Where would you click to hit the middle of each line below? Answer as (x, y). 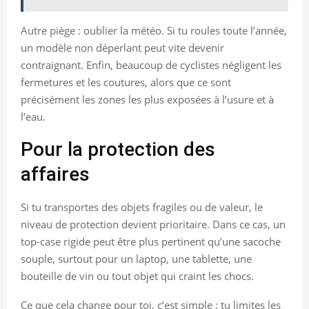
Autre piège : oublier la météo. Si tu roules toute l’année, (154, 31)
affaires (55, 175)
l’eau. (33, 117)
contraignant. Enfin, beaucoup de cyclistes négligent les (151, 65)
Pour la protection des (118, 150)
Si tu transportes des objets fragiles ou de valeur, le (142, 207)
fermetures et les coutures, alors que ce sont (126, 82)
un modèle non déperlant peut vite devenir (122, 48)
